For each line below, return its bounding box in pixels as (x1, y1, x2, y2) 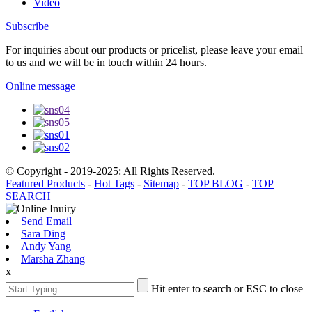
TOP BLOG (188, 177, 243, 189)
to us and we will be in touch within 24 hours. (6, 56, 207, 68)
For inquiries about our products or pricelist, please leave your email (6, 43, 303, 56)
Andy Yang (21, 240, 71, 252)
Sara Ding (21, 227, 65, 240)
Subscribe (6, 19, 49, 32)
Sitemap (143, 177, 179, 189)
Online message (6, 79, 75, 92)
